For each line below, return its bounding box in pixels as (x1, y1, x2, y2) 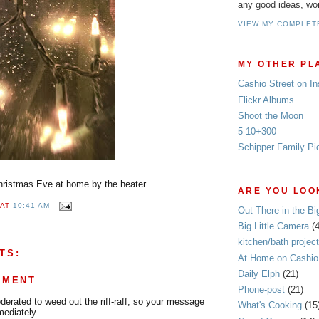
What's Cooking (238, 300, 302, 311)
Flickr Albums (238, 94, 294, 105)
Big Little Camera (238, 221, 309, 232)
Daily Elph (238, 268, 280, 279)
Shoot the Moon (238, 110, 303, 121)
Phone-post (238, 284, 285, 296)
